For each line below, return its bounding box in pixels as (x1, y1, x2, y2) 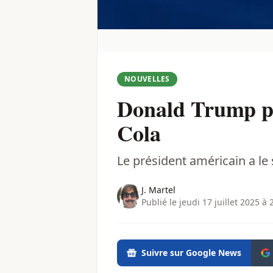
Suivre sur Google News (141, 247, 241, 259)
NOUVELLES (124, 74, 170, 85)
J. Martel (141, 184, 175, 196)
